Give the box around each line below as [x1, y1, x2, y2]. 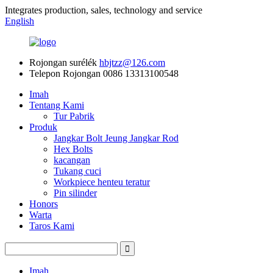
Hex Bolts [54, 144, 93, 154]
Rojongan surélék [29, 57, 97, 68]
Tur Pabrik [54, 111, 94, 121]
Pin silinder [54, 188, 97, 198]
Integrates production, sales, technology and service [5, 5, 202, 15]
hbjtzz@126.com [99, 57, 165, 68]
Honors [29, 199, 58, 209]
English [5, 16, 34, 26]
